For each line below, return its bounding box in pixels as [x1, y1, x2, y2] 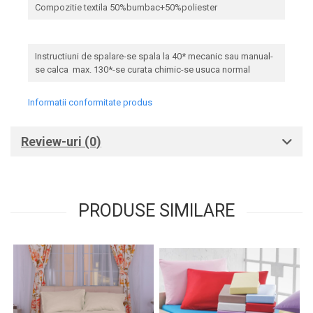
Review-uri [21, 134, 85, 150]
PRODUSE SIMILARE [78, 201, 235, 221]
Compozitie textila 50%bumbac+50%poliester [35, 2, 217, 13]
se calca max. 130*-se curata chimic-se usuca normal [35, 64, 250, 75]
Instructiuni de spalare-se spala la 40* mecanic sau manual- [35, 51, 273, 62]
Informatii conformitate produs [28, 97, 152, 108]
